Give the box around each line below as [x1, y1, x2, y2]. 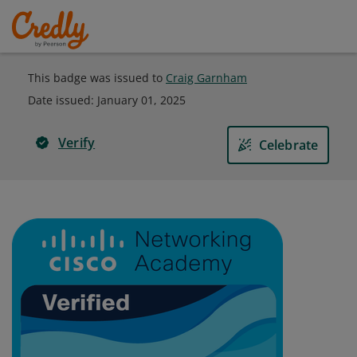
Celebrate [258, 136, 319, 154]
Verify [58, 134, 96, 151]
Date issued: [28, 92, 97, 108]
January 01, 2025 [97, 92, 186, 108]
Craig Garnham [166, 70, 247, 85]
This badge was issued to [28, 70, 166, 85]
